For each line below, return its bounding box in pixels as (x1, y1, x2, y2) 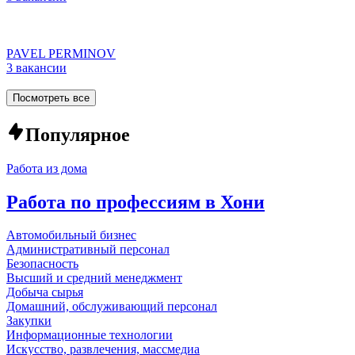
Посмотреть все (13, 91, 90, 104)
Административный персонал (6, 242, 170, 257)
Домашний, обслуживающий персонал (6, 300, 217, 314)
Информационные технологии (6, 328, 173, 342)
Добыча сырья (6, 285, 83, 300)
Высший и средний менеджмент (6, 271, 182, 285)
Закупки (6, 314, 52, 328)
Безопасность (6, 257, 78, 271)
